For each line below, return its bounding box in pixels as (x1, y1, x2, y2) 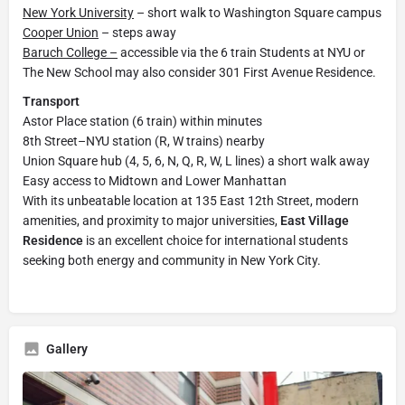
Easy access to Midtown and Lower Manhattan (23, 174, 287, 188)
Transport (23, 94, 80, 108)
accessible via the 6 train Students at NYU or (118, 45, 365, 60)
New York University (23, 5, 134, 20)
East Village (280, 213, 349, 228)
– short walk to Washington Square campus (134, 5, 381, 20)
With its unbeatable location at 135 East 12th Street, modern (23, 193, 359, 208)
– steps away (99, 25, 176, 40)
